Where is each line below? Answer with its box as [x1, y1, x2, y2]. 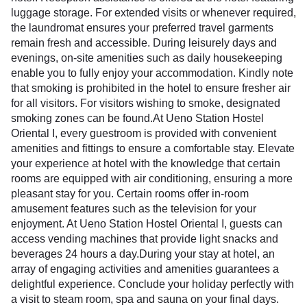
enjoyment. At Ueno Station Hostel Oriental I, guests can [11, 218, 282, 230]
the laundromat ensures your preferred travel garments [11, 22, 273, 34]
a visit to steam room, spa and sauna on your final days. [11, 293, 279, 305]
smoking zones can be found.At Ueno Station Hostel [11, 112, 264, 124]
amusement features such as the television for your [11, 203, 256, 214]
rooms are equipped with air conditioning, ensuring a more [11, 173, 293, 184]
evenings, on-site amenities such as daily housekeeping [11, 52, 282, 64]
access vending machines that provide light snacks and [11, 233, 278, 245]
